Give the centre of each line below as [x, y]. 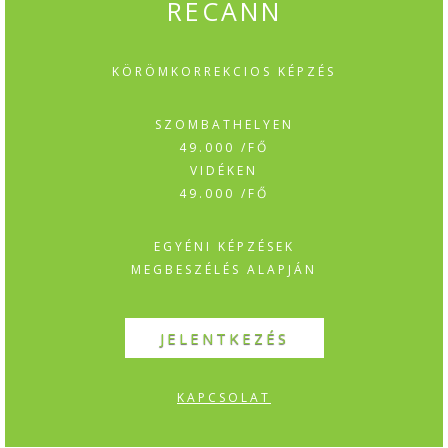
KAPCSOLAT [224, 397]
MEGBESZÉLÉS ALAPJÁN [224, 269]
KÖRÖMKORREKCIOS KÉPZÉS [224, 71]
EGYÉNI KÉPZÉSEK [224, 246]
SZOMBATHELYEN [224, 124]
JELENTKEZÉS [224, 337]
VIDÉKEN [224, 170]
